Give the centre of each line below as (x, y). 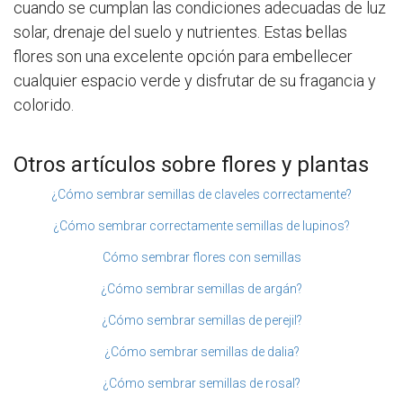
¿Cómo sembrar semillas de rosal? (201, 384)
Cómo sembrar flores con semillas (201, 258)
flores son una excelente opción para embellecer (183, 57)
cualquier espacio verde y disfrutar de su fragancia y (195, 81)
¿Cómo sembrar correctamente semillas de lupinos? (201, 226)
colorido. (44, 105)
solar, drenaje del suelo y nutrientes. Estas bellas (180, 32)
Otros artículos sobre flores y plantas (191, 165)
